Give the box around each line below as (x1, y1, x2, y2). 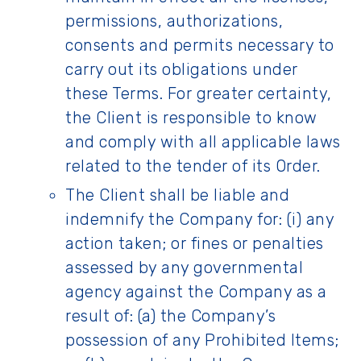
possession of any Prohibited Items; (65, 330, 339, 350)
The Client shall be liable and (65, 185, 289, 205)
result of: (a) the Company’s (65, 306, 276, 326)
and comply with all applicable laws (65, 132, 341, 151)
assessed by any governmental (65, 258, 303, 277)
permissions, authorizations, (65, 11, 283, 31)
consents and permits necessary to (65, 35, 334, 55)
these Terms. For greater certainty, (65, 84, 332, 103)
